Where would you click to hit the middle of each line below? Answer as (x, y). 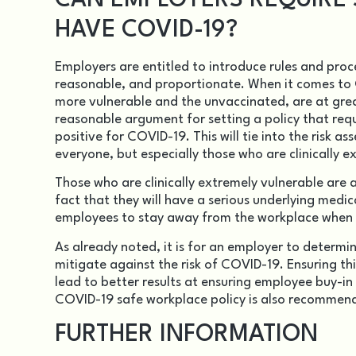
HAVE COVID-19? (146, 30)
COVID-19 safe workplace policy (150, 300)
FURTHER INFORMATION (186, 335)
